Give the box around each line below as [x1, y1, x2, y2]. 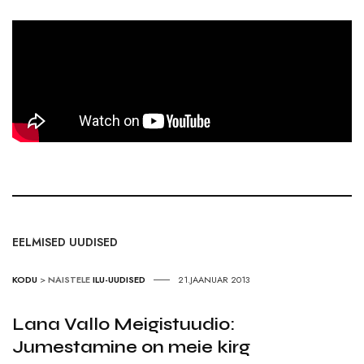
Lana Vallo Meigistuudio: [12, 314, 235, 336]
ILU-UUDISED [93, 273, 145, 287]
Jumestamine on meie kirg [12, 336, 250, 358]
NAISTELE [48, 273, 90, 287]
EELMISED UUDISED [12, 234, 118, 251]
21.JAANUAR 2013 [178, 273, 249, 287]
